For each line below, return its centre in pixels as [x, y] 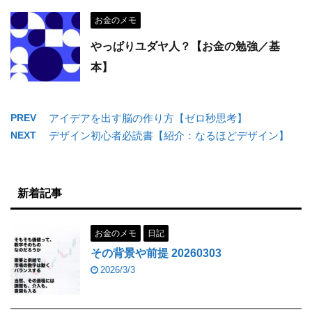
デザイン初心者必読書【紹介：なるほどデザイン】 [169, 135]
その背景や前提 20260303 [156, 253]
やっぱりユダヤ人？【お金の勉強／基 [185, 46]
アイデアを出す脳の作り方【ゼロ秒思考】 [148, 118]
